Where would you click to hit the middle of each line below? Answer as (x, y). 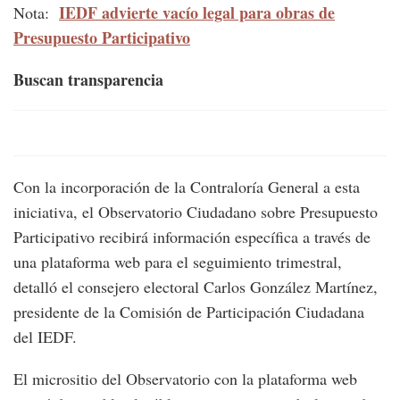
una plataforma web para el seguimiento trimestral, (178, 262)
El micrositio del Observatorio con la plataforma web (185, 379)
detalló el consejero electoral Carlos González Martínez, (196, 287)
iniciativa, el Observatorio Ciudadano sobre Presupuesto (196, 212)
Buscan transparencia (88, 80)
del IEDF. (48, 337)
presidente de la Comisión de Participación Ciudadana (189, 312)
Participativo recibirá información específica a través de (192, 237)
